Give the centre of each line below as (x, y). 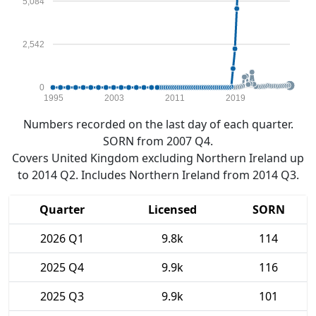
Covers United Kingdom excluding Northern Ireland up (158, 158)
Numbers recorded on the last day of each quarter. (158, 124)
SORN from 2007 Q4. (158, 141)
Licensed (172, 209)
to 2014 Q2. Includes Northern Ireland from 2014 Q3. (158, 175)
